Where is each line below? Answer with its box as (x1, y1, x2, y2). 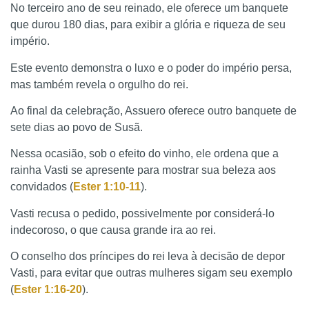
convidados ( (10, 181, 73, 193)
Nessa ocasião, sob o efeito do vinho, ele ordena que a (10, 148, 279, 160)
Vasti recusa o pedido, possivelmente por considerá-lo (10, 207, 275, 219)
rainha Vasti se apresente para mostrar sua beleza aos (10, 164, 276, 177)
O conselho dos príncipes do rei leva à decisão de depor (10, 250, 285, 263)
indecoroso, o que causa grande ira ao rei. (10, 223, 216, 236)
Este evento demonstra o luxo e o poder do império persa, (10, 61, 292, 74)
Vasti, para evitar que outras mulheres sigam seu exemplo (10, 267, 292, 279)
